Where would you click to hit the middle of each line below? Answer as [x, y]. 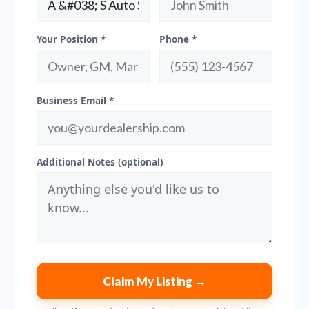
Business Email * [75, 100]
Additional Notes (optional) [100, 161]
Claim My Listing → [154, 281]
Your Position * [71, 39]
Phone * [178, 39]
